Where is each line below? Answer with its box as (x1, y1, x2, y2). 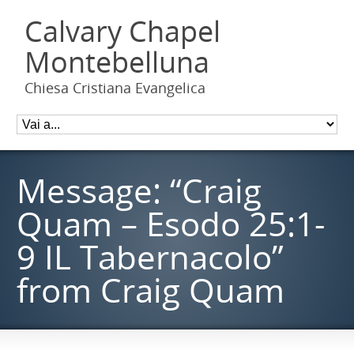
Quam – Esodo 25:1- (17, 201, 326, 246)
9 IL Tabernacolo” (17, 234, 284, 279)
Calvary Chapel (24, 12, 221, 51)
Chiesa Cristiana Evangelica (24, 78, 206, 97)
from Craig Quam (17, 267, 285, 312)
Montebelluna (24, 43, 210, 81)
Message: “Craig (17, 168, 262, 213)
